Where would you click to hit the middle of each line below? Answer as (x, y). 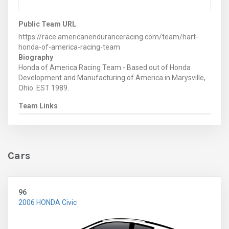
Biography (36, 57)
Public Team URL (47, 24)
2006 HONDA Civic (48, 202)
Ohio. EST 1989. (44, 88)
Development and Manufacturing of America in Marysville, (112, 77)
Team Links (38, 106)
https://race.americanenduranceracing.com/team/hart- (108, 37)
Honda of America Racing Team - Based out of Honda (105, 67)
